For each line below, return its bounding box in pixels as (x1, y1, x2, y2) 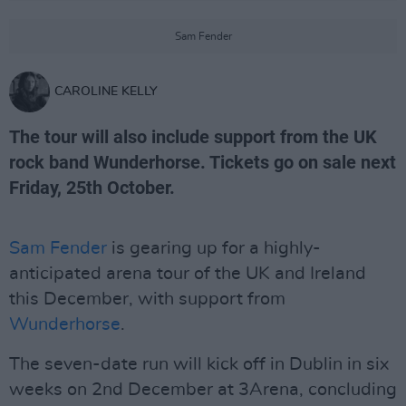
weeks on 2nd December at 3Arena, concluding (9, 381, 397, 399)
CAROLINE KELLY (54, 85, 158, 98)
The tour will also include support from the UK (9, 126, 377, 148)
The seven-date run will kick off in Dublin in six (9, 355, 389, 373)
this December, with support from (9, 290, 285, 308)
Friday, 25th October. (9, 177, 175, 198)
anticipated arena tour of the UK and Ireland (9, 265, 366, 283)
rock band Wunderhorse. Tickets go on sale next (9, 151, 396, 173)
